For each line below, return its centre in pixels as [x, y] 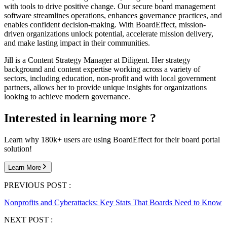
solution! [18, 148]
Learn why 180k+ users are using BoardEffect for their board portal [112, 139]
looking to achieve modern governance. [67, 96]
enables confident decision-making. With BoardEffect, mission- [105, 24]
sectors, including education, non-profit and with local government [110, 78]
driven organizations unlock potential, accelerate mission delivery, [109, 33]
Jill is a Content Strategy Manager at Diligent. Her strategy [97, 60]
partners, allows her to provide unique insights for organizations [105, 87]
